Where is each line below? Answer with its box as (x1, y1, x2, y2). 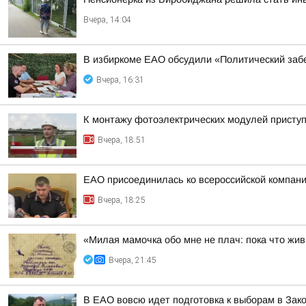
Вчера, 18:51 (98, 135, 145, 145)
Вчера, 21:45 (109, 255, 156, 265)
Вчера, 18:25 (98, 195, 145, 205)
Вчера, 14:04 (83, 15, 131, 25)
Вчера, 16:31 (96, 75, 144, 85)
